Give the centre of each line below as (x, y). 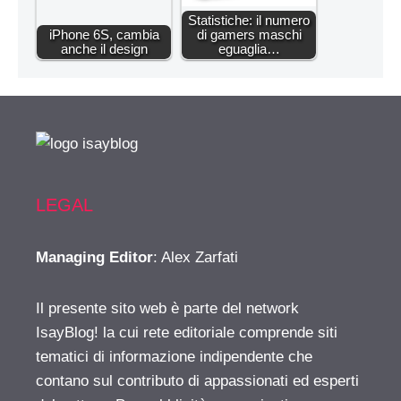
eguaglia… (249, 48)
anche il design (104, 48)
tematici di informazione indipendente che (174, 356)
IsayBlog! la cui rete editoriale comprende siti (187, 332)
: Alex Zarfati (196, 257)
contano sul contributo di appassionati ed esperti (197, 380)
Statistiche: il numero (249, 20)
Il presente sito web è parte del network (167, 308)
